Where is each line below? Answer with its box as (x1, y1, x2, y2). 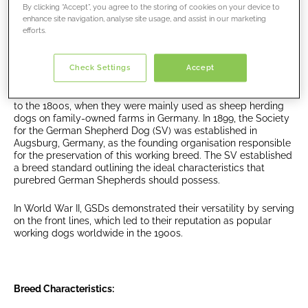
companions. (14, 4, 71, 16)
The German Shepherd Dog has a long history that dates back (14, 88, 294, 100)
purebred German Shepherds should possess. (14, 175, 220, 186)
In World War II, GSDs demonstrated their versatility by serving (14, 202, 294, 214)
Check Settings (69, 63, 131, 73)
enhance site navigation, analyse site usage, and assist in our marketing (23, 14, 267, 24)
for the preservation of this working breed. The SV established (14, 150, 292, 162)
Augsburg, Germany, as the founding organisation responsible (14, 137, 291, 149)
